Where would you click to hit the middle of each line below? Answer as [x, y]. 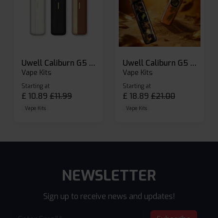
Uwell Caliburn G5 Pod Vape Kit [193, 63]
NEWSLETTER [109, 176]
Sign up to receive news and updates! [109, 197]
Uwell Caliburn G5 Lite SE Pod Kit [92, 63]
